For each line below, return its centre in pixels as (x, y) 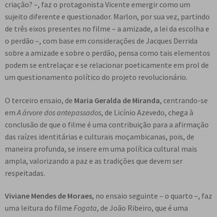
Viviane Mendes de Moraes (48, 196)
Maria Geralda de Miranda (117, 100)
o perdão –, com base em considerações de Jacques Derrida (101, 41)
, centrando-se (184, 100)
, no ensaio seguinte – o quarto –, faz (152, 196)
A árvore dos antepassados (59, 112)
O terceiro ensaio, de (39, 100)
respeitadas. (25, 173)
